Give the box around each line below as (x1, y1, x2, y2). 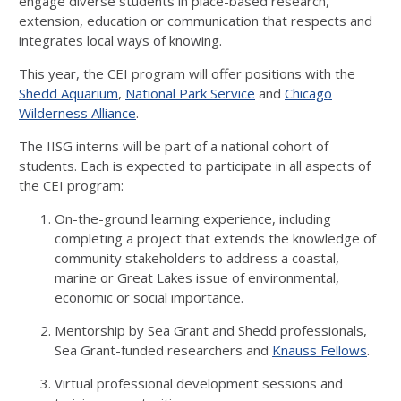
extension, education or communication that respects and (19, 12, 372, 30)
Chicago (285, 84, 332, 102)
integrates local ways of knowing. (19, 31, 222, 49)
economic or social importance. (55, 288, 243, 306)
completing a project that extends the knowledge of (55, 229, 376, 247)
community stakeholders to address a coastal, (55, 249, 339, 267)
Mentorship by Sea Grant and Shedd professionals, (55, 321, 367, 339)
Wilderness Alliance (19, 104, 136, 122)
